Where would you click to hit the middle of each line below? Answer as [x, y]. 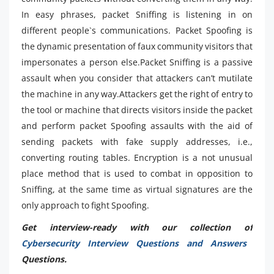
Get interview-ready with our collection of [137, 228]
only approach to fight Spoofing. [85, 206]
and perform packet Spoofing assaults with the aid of [137, 126]
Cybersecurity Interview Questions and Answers [134, 243]
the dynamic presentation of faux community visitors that [137, 46]
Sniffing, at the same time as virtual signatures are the [137, 190]
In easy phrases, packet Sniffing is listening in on [137, 15]
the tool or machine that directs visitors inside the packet [137, 110]
